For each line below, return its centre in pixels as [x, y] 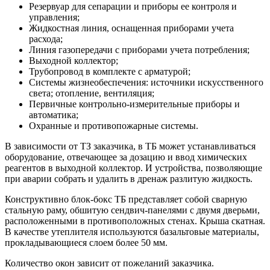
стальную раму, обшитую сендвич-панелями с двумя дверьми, [132, 210]
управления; [54, 17]
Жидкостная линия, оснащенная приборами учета [131, 28]
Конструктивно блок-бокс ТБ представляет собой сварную [126, 199]
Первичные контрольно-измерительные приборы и [134, 104]
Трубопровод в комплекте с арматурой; [110, 71]
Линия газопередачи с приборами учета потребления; [139, 49]
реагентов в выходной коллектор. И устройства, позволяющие [133, 168]
